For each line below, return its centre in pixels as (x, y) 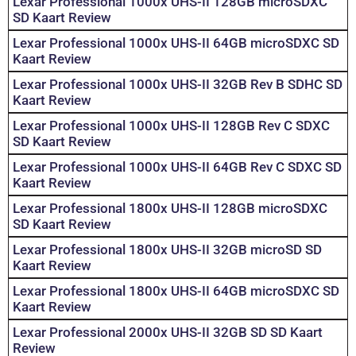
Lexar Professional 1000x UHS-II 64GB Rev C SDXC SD (177, 167)
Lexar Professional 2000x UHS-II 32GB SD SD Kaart (168, 333)
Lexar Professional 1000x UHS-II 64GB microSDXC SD (176, 43)
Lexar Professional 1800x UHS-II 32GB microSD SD (167, 250)
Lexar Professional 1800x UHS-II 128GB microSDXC (170, 209)
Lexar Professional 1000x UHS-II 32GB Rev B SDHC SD (178, 85)
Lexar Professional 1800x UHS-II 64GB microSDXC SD (176, 291)
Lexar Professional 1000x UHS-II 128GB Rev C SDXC (171, 126)
